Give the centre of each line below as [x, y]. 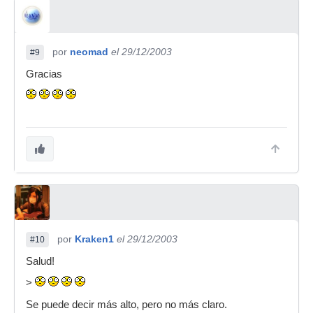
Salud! [40, 261]
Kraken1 [94, 239]
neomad [89, 52]
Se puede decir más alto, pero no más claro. [126, 305]
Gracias [44, 74]
